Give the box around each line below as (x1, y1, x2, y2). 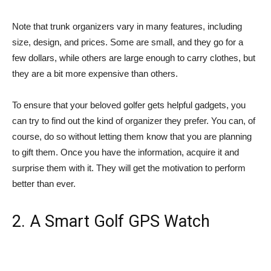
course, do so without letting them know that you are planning (12, 131, 252, 142)
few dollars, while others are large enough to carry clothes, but (12, 53, 255, 64)
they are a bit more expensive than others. (12, 68, 178, 79)
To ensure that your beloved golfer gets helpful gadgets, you (12, 100, 246, 111)
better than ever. (12, 178, 76, 189)
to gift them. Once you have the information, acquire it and (12, 147, 239, 158)
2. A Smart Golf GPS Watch (12, 212, 210, 232)
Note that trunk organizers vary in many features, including (12, 21, 242, 32)
